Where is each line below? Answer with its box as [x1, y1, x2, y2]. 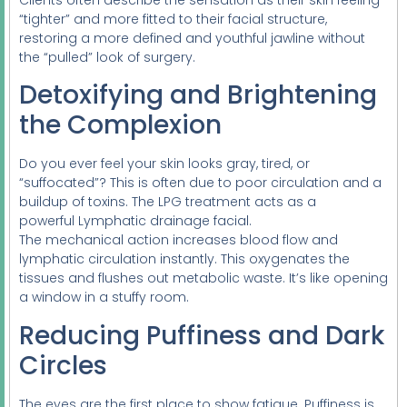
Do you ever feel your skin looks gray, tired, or [19, 154, 310, 174]
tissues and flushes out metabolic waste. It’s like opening [19, 269, 388, 288]
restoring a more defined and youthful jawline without [19, 28, 365, 47]
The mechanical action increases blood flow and [19, 231, 338, 250]
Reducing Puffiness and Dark [19, 317, 384, 353]
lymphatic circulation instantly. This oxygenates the [19, 250, 350, 269]
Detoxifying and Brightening [19, 77, 377, 114]
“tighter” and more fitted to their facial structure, [19, 9, 327, 28]
